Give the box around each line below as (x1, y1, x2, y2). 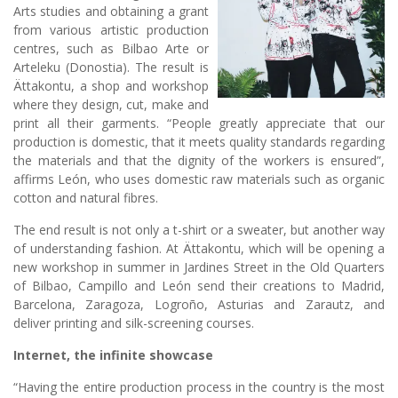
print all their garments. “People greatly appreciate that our (13, 114, 385, 131)
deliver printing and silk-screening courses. (13, 314, 254, 331)
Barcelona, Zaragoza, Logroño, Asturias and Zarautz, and (13, 295, 385, 313)
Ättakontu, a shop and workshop (13, 76, 209, 94)
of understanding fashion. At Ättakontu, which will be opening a (13, 239, 385, 257)
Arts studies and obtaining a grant (13, 2, 209, 20)
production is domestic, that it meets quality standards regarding (13, 132, 385, 150)
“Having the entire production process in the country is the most (13, 378, 385, 395)
